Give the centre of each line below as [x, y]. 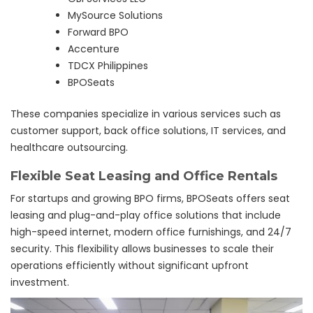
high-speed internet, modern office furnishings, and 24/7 [151, 232]
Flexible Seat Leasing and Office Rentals [144, 176]
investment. [40, 282]
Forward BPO [98, 32]
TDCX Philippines [108, 66]
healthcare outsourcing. [69, 147]
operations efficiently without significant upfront [130, 265]
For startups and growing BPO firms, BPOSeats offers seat [150, 198]
